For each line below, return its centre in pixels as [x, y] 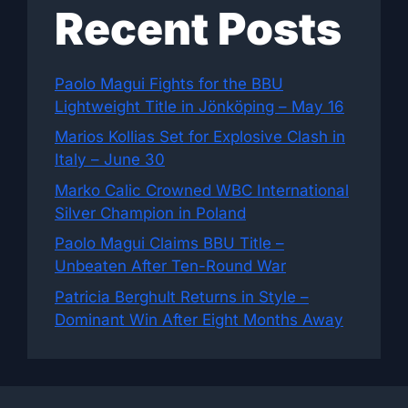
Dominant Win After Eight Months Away [199, 319]
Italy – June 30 [110, 159]
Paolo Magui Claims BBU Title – [169, 243]
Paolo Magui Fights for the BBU [169, 83]
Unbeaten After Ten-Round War [170, 266]
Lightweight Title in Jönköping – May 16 [199, 106]
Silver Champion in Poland [150, 213]
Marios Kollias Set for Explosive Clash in [200, 137]
